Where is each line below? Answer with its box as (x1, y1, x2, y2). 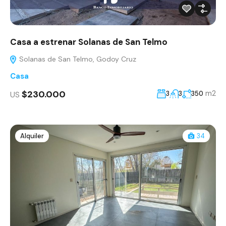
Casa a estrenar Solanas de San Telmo (10, 36, 167, 48)
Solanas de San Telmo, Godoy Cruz (17, 54, 136, 64)
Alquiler (20, 132, 44, 141)
